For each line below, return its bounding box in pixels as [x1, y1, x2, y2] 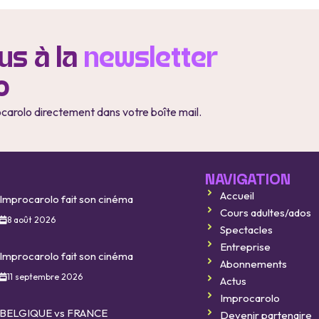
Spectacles [220, 223, 273, 237]
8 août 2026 [6, 214, 56, 225]
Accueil [220, 189, 255, 203]
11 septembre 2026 [6, 271, 83, 282]
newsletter [84, 44, 219, 74]
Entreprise [220, 240, 271, 254]
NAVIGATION [205, 173, 291, 189]
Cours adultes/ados [220, 206, 312, 220]
